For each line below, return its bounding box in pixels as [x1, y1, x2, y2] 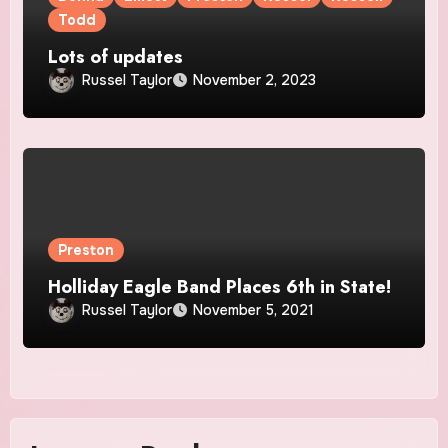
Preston [58, 240, 115, 259]
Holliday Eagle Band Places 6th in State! [48, 273, 392, 300]
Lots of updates [48, 43, 184, 70]
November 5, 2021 [193, 301, 315, 320]
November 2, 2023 [193, 71, 317, 90]
